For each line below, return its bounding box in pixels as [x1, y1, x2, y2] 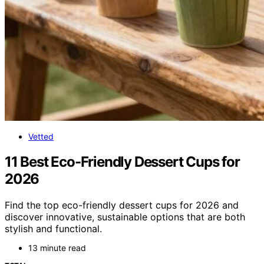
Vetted [28, 131, 54, 141]
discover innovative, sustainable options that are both [5, 210, 245, 223]
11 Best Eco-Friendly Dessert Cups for [5, 153, 240, 170]
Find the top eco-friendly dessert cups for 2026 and [5, 199, 239, 211]
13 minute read [28, 242, 86, 253]
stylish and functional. [5, 222, 102, 235]
